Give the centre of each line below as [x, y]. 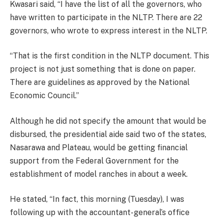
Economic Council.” [44, 96]
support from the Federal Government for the [94, 161]
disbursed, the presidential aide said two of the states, [108, 134]
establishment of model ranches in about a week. [99, 174]
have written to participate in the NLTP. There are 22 [106, 17]
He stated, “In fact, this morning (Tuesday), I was [97, 199]
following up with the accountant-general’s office [100, 213]
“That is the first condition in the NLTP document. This [110, 56]
